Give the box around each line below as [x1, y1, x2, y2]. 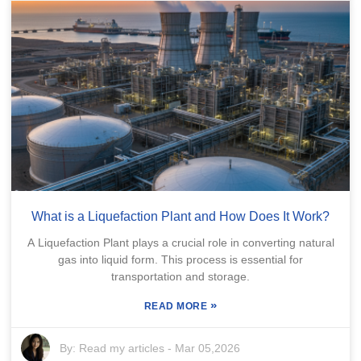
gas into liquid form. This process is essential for [58, 252, 303, 266]
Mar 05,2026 [175, 341, 241, 355]
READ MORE [143, 300, 210, 312]
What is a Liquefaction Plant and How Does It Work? [31, 209, 330, 223]
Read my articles [79, 341, 165, 355]
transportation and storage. [111, 269, 250, 283]
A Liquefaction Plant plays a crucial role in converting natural [27, 235, 334, 249]
